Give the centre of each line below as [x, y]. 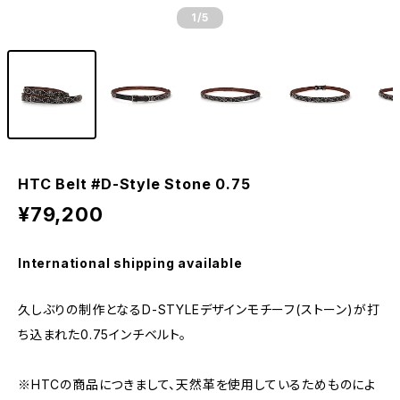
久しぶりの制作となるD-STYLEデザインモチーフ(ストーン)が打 [199, 309]
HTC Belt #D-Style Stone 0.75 [134, 184]
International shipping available [130, 263]
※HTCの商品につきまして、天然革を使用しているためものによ [197, 384]
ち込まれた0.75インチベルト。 [102, 334]
